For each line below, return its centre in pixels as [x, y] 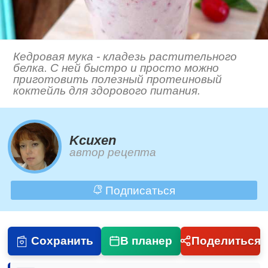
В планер [147, 240]
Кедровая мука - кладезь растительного [125, 57]
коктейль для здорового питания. [107, 91]
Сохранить [62, 240]
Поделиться [226, 240]
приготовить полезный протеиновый [118, 80]
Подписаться [138, 190]
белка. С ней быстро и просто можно [116, 68]
